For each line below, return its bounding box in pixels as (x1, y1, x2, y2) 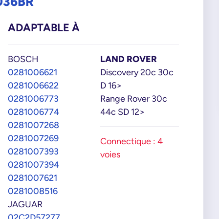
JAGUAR (8, 199, 43, 209)
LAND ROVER (100, 54, 157, 64)
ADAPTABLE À (8, 21, 80, 34)
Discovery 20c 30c (100, 67, 174, 77)
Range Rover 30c (100, 93, 167, 104)
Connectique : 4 (100, 136, 163, 146)
